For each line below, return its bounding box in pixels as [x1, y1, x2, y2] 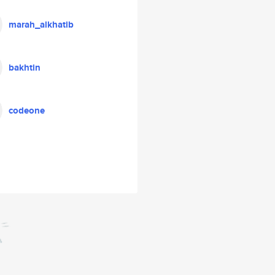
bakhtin [9, 61, 41, 74]
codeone [9, 104, 45, 117]
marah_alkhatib [9, 18, 74, 31]
